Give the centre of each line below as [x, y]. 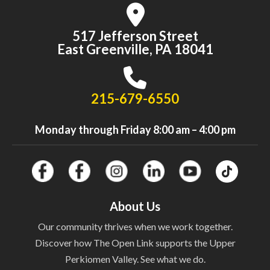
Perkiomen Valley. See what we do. [135, 259]
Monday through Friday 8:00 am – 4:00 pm [135, 130]
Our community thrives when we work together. [135, 227]
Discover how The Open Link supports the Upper [135, 243]
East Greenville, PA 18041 [135, 49]
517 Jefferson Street [135, 36]
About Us [135, 206]
